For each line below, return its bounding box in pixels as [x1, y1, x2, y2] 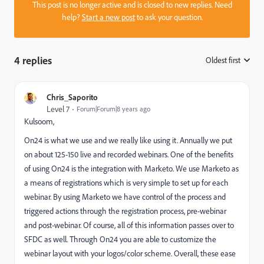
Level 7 [47, 104, 70, 114]
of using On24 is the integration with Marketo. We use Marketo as [24, 163, 239, 174]
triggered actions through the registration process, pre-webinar [24, 206, 226, 216]
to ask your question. [134, 12, 203, 22]
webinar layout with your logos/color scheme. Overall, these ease [24, 248, 236, 259]
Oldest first [206, 55, 240, 65]
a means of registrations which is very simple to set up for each [24, 177, 229, 188]
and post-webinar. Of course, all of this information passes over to [24, 220, 234, 230]
